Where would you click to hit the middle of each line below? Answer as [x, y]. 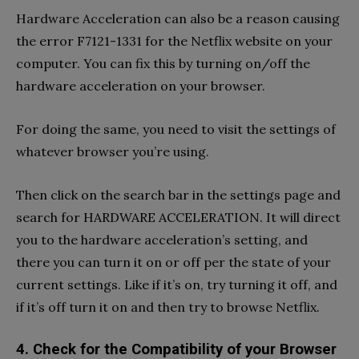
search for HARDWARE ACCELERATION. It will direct [178, 218]
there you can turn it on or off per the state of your [173, 262]
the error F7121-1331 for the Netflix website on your [174, 41]
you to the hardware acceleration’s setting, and [162, 240]
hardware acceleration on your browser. [141, 86]
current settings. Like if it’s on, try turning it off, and [177, 285]
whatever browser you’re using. [113, 152]
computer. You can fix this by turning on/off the [163, 64]
